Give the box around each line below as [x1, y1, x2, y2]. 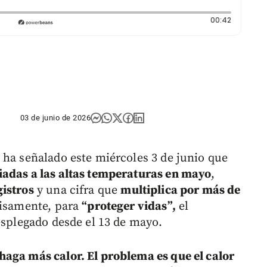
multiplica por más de [120, 183, 241, 198]
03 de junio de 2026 [20, 113, 91, 122]
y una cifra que [33, 183, 121, 198]
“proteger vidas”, [82, 199, 176, 215]
